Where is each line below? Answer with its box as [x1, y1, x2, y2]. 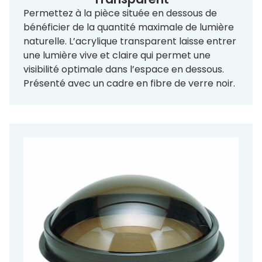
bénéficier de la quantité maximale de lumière [23, 20, 234, 34]
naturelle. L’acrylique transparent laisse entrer [23, 34, 236, 48]
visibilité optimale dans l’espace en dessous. [23, 62, 224, 76]
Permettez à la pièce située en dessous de [23, 6, 217, 20]
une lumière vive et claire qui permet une [23, 48, 211, 62]
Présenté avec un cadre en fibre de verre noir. [23, 76, 235, 90]
